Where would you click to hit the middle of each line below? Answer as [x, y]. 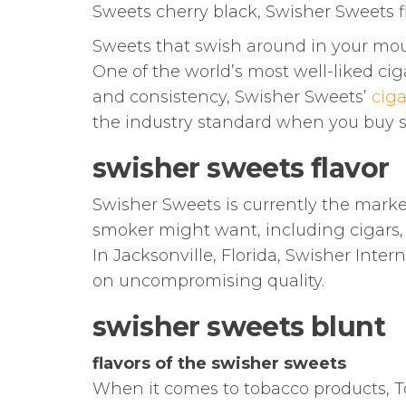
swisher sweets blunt [239, 327]
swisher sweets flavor [241, 169]
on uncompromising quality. [208, 281]
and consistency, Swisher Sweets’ [232, 97]
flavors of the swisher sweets [219, 364]
